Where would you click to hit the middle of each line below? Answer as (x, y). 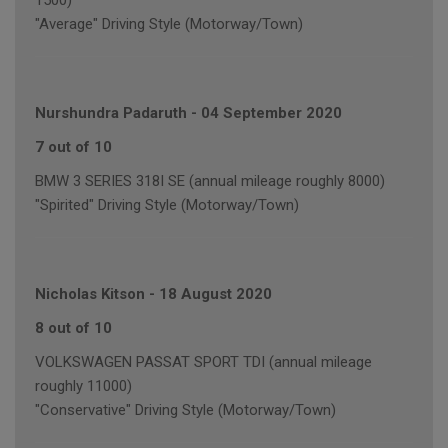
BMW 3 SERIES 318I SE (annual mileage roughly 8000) (210, 181)
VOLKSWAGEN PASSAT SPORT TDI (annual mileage (203, 362)
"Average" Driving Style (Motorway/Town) (169, 24)
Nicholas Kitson (90, 294)
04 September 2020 (271, 113)
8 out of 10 (73, 328)
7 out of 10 (73, 147)
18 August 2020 (215, 294)
